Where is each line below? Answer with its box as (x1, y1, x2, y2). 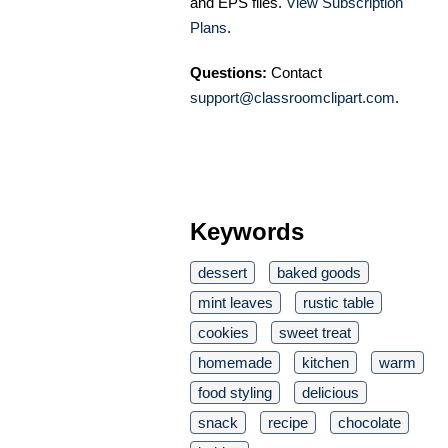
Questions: (190, 64, 267, 82)
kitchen (302, 354, 349, 372)
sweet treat (279, 324, 351, 342)
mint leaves (198, 294, 273, 312)
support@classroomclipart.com (190, 89, 395, 107)
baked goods (277, 264, 361, 282)
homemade (198, 354, 272, 372)
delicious (302, 384, 359, 402)
